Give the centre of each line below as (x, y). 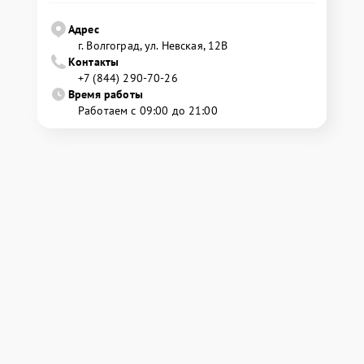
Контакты (94, 62)
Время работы (106, 94)
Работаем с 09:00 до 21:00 (148, 110)
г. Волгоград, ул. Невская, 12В (153, 45)
